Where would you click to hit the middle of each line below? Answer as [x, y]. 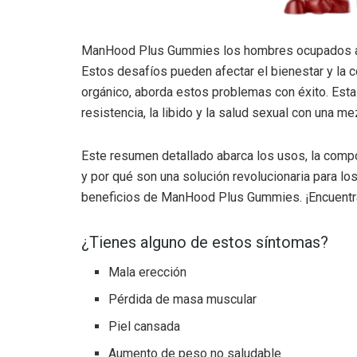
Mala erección [148, 272]
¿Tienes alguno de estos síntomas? [205, 242]
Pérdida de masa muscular [183, 299]
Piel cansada [145, 326]
